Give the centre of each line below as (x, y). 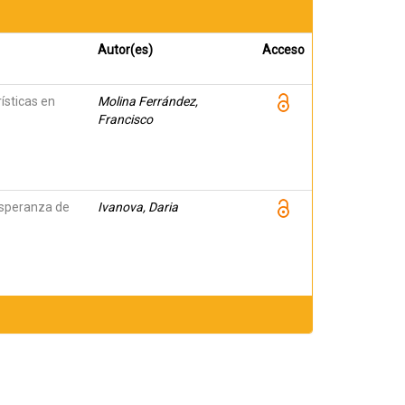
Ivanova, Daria (138, 207)
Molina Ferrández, (148, 101)
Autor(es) (125, 50)
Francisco (125, 119)
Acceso (283, 50)
